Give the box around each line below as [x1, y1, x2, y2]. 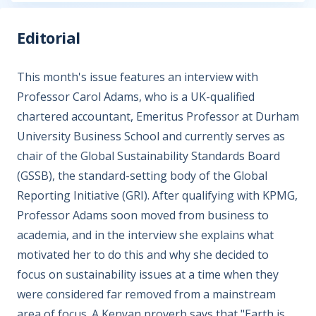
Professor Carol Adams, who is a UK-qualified [17, 89, 255, 104]
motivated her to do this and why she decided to [17, 247, 269, 262]
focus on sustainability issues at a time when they [17, 267, 279, 282]
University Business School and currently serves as [17, 128, 285, 144]
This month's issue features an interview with [17, 69, 258, 85]
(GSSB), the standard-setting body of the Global [17, 168, 267, 183]
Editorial [17, 27, 81, 48]
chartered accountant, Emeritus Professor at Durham [17, 109, 299, 124]
